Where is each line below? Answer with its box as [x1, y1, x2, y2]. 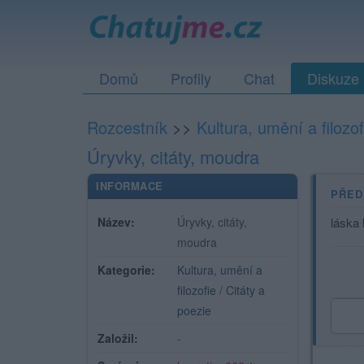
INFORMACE [96, 178, 163, 193]
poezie [177, 302, 211, 318]
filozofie [177, 282, 216, 298]
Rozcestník [87, 115, 167, 139]
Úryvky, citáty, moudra [87, 144, 259, 169]
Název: [97, 214, 135, 230]
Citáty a [226, 282, 265, 298]
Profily [171, 67, 211, 89]
